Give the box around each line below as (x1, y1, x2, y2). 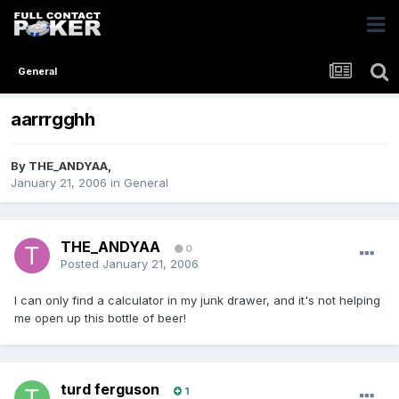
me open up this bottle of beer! (14, 311, 186, 326)
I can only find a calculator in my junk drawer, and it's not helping (14, 293, 380, 308)
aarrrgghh (11, 109, 95, 131)
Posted (61, 256, 102, 272)
